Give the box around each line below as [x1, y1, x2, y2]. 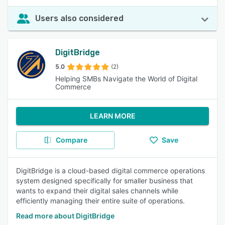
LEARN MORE [89, 111, 136, 120]
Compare [55, 136, 87, 144]
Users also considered [35, 14, 124, 23]
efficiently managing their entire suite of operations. [16, 196, 185, 205]
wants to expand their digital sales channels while [16, 186, 178, 195]
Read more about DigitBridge [16, 211, 115, 220]
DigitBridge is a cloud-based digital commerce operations [16, 166, 205, 175]
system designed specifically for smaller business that [16, 176, 193, 185]
